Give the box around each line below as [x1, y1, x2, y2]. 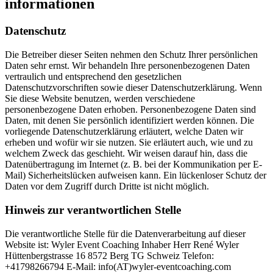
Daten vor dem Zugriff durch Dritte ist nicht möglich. [5, 181, 209, 192]
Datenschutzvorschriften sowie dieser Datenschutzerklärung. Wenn [5, 82, 262, 93]
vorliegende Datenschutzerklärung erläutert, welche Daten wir [5, 126, 243, 137]
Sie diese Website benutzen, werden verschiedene [5, 93, 195, 104]
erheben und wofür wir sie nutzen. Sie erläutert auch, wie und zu [5, 137, 253, 148]
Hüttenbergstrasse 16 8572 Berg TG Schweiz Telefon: [5, 250, 214, 261]
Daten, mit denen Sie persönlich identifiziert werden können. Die [5, 115, 254, 126]
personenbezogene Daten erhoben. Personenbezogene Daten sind [5, 104, 256, 115]
